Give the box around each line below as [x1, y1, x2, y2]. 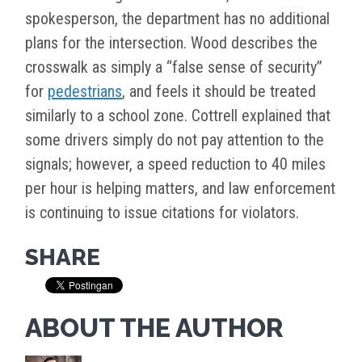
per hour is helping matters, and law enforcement [25, 179, 335, 199]
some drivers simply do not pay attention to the [25, 130, 324, 150]
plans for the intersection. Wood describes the [25, 33, 318, 53]
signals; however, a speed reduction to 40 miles [25, 154, 326, 175]
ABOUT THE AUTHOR [25, 313, 284, 343]
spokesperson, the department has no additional [25, 9, 330, 29]
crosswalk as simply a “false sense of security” [25, 57, 322, 78]
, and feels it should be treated [122, 82, 316, 102]
